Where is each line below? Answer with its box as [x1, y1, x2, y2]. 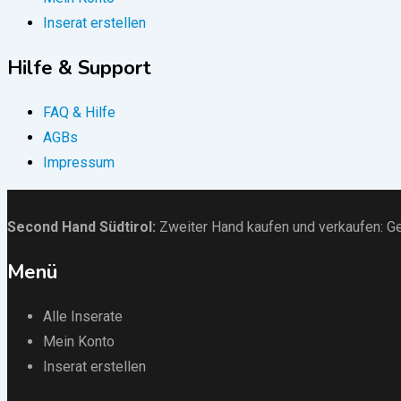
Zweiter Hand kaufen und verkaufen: [159, 218, 387, 236]
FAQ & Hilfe [43, 104, 115, 122]
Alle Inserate [43, 308, 123, 326]
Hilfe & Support [7, 55, 151, 82]
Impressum [43, 154, 115, 172]
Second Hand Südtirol [7, 218, 152, 236]
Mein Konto [43, 333, 115, 351]
